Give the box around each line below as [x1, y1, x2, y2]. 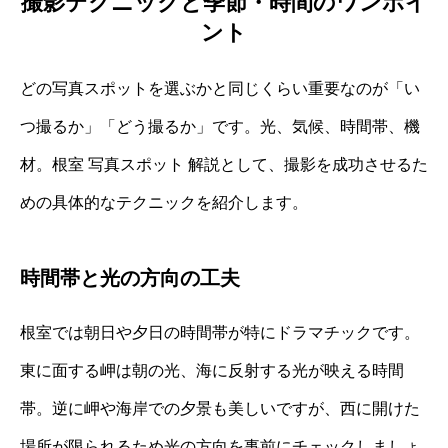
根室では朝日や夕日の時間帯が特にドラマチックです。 [20, 324, 420, 342]
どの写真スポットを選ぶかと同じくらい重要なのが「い [20, 80, 420, 98]
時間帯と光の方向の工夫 [20, 267, 240, 290]
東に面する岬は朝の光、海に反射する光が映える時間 [20, 362, 404, 380]
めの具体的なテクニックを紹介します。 [20, 194, 308, 212]
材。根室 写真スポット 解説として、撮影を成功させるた [20, 156, 428, 174]
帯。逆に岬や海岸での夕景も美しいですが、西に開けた [20, 400, 420, 418]
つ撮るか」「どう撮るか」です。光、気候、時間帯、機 [20, 118, 420, 136]
